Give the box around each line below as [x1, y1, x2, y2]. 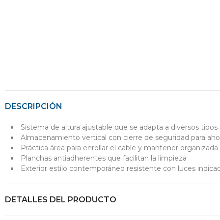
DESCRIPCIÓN [5, 101, 62, 111]
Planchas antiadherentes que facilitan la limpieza [21, 153, 187, 163]
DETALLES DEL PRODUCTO [5, 194, 116, 204]
